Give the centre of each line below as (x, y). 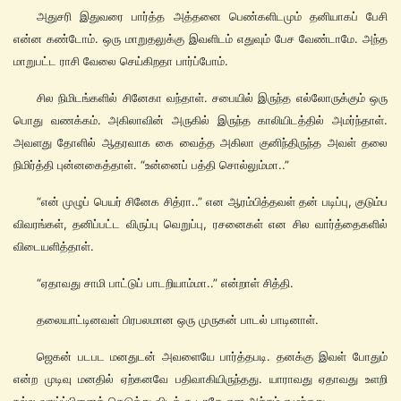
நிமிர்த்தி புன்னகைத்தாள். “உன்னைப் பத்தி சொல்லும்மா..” (151, 165)
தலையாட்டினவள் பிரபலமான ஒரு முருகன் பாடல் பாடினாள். (178, 320)
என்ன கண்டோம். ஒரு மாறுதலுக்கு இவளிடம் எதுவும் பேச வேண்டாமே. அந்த (200, 39)
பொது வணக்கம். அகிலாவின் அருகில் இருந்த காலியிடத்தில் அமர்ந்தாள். (200, 120)
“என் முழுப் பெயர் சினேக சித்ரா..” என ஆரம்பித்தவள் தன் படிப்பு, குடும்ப (212, 202)
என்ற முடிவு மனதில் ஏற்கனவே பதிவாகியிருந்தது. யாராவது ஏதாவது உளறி (200, 379)
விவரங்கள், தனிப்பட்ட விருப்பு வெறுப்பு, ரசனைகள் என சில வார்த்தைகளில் (200, 224)
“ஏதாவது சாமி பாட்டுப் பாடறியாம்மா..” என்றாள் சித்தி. (165, 283)
